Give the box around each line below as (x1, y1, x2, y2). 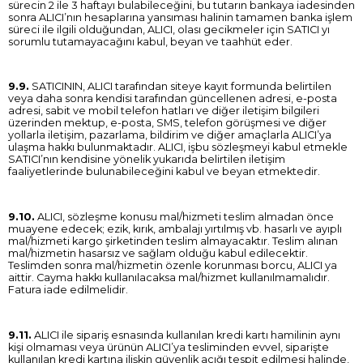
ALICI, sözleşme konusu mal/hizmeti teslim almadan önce (35, 211, 334, 224)
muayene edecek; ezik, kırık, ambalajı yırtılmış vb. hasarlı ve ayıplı (8, 223, 342, 236)
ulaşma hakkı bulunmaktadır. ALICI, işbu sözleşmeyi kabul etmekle (8, 141, 348, 154)
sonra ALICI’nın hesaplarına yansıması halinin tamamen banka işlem (8, 11, 352, 23)
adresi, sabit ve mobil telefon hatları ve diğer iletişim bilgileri (8, 105, 319, 117)
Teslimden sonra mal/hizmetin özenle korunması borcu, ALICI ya (8, 259, 337, 272)
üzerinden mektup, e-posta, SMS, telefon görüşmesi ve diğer (8, 117, 327, 130)
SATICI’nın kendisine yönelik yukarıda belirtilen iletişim (8, 153, 285, 166)
